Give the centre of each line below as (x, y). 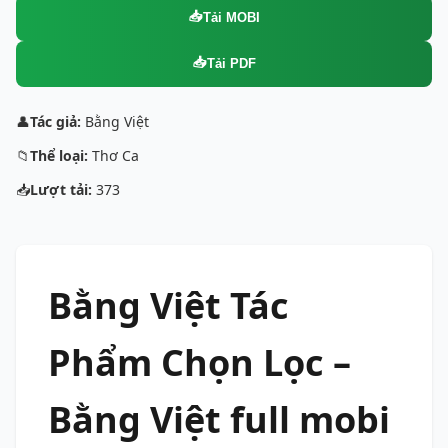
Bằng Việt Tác (168, 305)
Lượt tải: (61, 189)
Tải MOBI (231, 18)
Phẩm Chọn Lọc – (199, 362)
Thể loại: (59, 155)
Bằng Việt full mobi (219, 419)
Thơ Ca (113, 155)
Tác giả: (55, 121)
